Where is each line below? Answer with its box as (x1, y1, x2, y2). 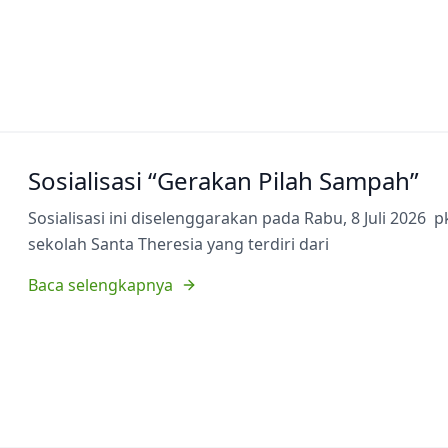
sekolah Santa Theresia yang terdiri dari (28, 232, 329, 255)
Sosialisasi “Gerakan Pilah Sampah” (28, 163, 419, 197)
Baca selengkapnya (28, 273, 173, 296)
